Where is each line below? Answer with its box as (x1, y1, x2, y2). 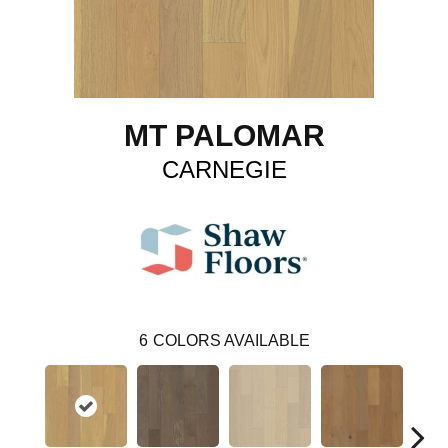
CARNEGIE (161, 156, 287, 183)
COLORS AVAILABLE (152, 332, 310, 349)
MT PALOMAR (123, 119, 325, 152)
